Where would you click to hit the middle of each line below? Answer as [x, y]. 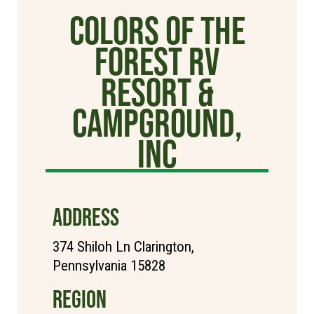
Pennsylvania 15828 [109, 266]
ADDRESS [86, 217]
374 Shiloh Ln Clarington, [123, 247]
